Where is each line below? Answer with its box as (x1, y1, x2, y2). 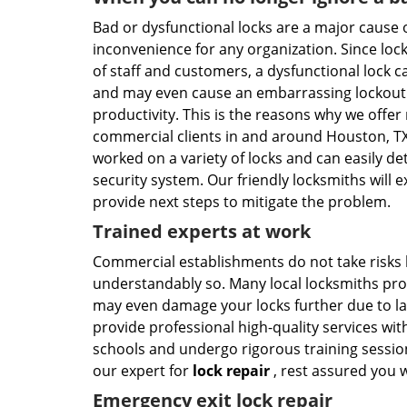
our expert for (93, 361, 193, 381)
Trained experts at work (93, 219, 311, 243)
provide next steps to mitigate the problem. (93, 192, 391, 212)
